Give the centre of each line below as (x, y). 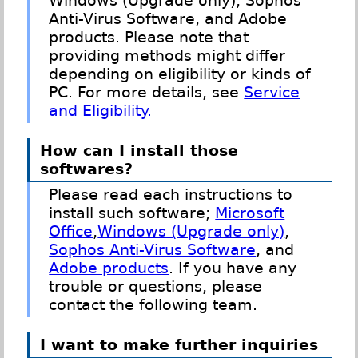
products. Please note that (149, 38)
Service (272, 93)
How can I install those (139, 151)
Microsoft (250, 213)
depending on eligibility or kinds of (180, 74)
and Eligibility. (101, 111)
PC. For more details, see (147, 93)
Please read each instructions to (171, 194)
